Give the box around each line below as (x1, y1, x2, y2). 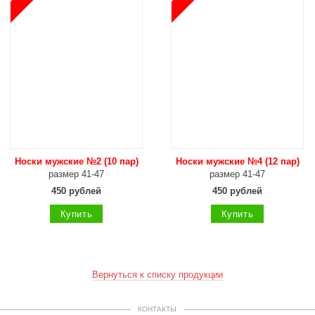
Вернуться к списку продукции (92, 269, 223, 280)
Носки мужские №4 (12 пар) (175, 156, 300, 167)
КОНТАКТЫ (138, 305, 176, 313)
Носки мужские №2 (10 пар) (14, 156, 139, 167)
